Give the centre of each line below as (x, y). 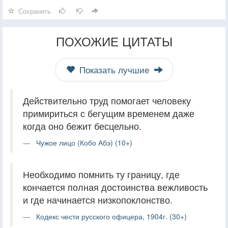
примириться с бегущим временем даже (109, 113)
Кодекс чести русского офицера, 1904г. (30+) (111, 216)
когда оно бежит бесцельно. (82, 126)
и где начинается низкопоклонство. (98, 199)
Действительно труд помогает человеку (107, 100)
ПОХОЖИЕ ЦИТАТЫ (114, 41)
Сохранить (35, 11)
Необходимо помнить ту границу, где (101, 174)
